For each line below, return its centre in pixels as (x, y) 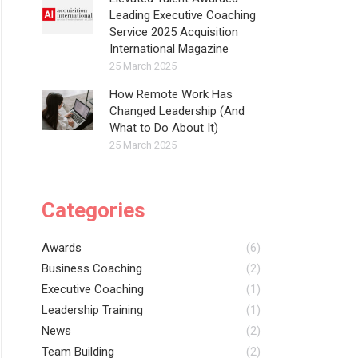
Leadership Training (92, 310)
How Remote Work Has (171, 94)
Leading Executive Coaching (183, 15)
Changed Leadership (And (177, 111)
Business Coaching (92, 268)
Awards (62, 248)
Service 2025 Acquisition (174, 32)
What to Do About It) (164, 128)
